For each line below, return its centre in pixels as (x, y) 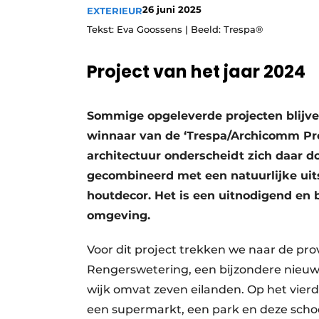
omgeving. (119, 215)
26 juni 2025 (172, 9)
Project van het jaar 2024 (196, 72)
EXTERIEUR (115, 11)
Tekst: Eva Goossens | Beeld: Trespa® (175, 29)
